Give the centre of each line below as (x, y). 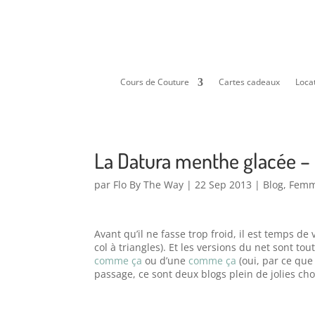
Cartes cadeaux (249, 82)
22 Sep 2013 (224, 185)
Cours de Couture (155, 82)
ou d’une (166, 261)
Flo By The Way (149, 185)
